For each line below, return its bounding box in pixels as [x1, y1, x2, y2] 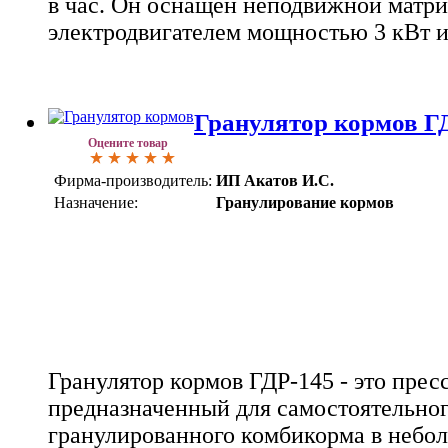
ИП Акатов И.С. [216, 171, 334, 189]
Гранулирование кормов [216, 193, 394, 211]
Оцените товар [88, 135, 168, 150]
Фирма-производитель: [54, 171, 212, 189]
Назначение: [54, 193, 138, 211]
